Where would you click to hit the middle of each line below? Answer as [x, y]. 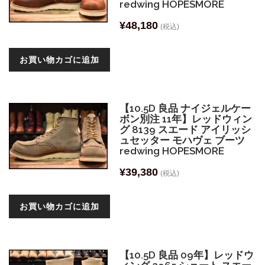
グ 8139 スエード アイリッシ [185, 129]
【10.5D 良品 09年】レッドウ [187, 255]
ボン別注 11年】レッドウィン [186, 119]
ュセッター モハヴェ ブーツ [182, 140]
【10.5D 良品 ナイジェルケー [185, 108]
